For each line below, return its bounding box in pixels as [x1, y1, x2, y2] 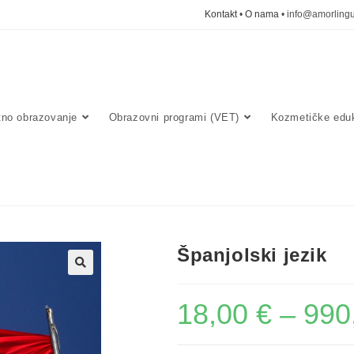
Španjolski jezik [177, 244, 327, 265]
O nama [245, 9, 279, 20]
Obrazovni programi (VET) [108, 111, 240, 123]
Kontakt [205, 9, 237, 20]
